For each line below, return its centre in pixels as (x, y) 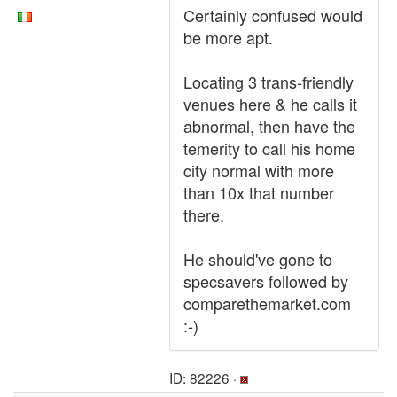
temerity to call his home (269, 148)
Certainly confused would (273, 15)
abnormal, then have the (269, 126)
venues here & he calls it (270, 104)
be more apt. (228, 37)
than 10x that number (259, 192)
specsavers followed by (266, 281)
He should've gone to (258, 259)
